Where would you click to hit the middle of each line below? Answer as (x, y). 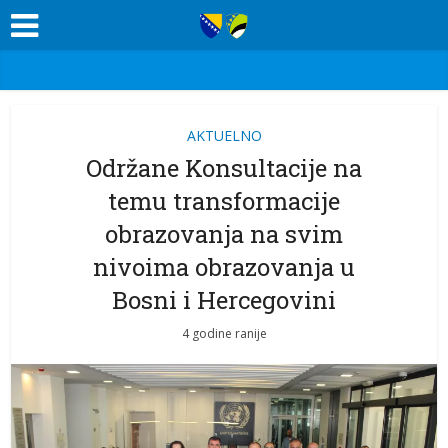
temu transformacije (224, 201)
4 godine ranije (224, 333)
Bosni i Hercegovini (224, 300)
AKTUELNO (224, 135)
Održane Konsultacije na (224, 168)
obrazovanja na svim (224, 234)
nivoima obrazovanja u (224, 267)
